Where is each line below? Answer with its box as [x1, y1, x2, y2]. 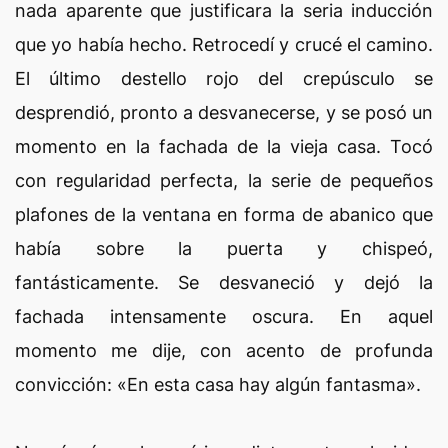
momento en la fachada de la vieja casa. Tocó [15, 136, 433, 157]
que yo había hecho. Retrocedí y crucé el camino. [15, 34, 433, 55]
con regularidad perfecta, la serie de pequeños [15, 170, 433, 191]
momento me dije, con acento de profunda [15, 340, 433, 361]
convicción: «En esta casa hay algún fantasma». [15, 374, 421, 395]
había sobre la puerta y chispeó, [15, 238, 433, 259]
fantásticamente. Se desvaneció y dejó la [15, 272, 433, 293]
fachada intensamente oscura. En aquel [15, 306, 433, 327]
